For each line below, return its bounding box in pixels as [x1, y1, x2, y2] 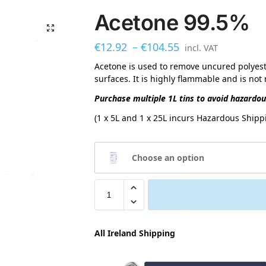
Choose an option [131, 152, 204, 164]
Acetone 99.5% [94, 9, 250, 36]
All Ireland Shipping [94, 227, 175, 239]
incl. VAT [184, 42, 218, 53]
